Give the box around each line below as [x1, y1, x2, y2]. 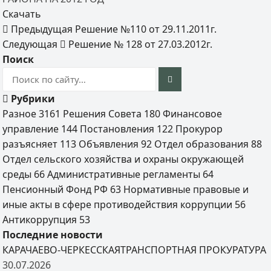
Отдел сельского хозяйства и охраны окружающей [2, 152, 244, 166]
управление [2, 122, 62, 135]
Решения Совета [63, 107, 145, 120]
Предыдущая [8, 22, 73, 36]
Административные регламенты [47, 168, 203, 181]
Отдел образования [154, 137, 252, 151]
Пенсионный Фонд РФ [2, 183, 111, 196]
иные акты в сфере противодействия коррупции [2, 198, 235, 211]
